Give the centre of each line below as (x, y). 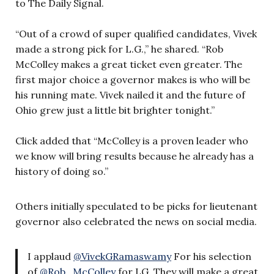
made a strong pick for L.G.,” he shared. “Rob (119, 49)
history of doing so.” (62, 171)
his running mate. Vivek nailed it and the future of (130, 94)
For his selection (211, 256)
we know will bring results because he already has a (135, 156)
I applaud (50, 256)
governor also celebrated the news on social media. (136, 221)
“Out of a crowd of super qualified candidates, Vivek (136, 33)
